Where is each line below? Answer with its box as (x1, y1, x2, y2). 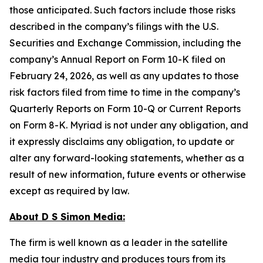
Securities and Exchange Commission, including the (9, 37, 241, 49)
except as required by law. (9, 185, 134, 197)
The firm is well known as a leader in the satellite (9, 237, 228, 248)
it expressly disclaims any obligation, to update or (9, 136, 234, 147)
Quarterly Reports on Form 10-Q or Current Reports (9, 103, 241, 114)
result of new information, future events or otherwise (9, 168, 246, 180)
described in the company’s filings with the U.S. (9, 21, 218, 32)
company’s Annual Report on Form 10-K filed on (9, 53, 225, 65)
